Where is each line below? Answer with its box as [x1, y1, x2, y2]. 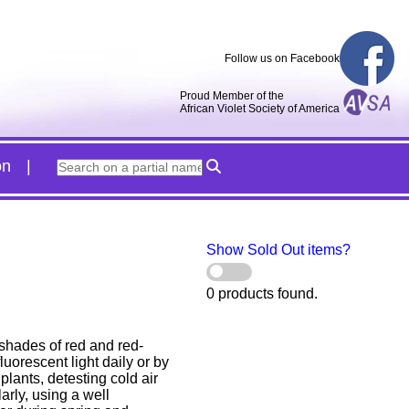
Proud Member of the [180, 89, 284, 103]
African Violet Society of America [180, 102, 340, 116]
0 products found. [206, 285, 319, 301]
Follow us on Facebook [225, 52, 340, 65]
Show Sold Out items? [206, 241, 351, 257]
